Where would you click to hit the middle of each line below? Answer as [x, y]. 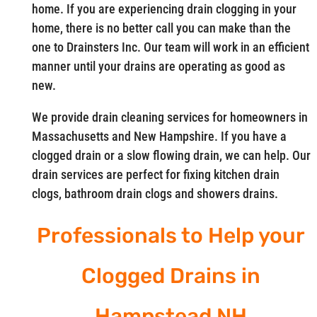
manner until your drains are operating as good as [158, 67]
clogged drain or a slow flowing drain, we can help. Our [171, 156]
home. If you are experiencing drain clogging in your [164, 9]
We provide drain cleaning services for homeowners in [169, 117]
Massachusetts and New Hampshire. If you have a [159, 137]
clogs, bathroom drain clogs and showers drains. [155, 194]
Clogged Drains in [171, 276]
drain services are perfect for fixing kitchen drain [155, 175]
